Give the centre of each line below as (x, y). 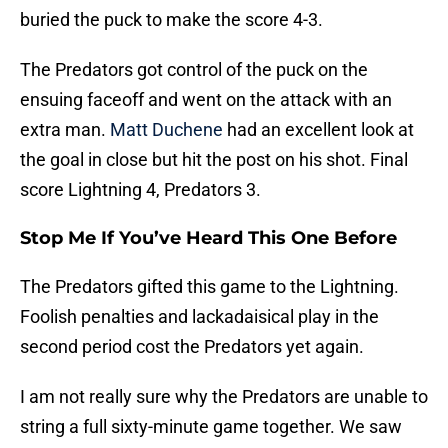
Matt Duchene (166, 130)
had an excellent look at (318, 130)
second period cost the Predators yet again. (192, 347)
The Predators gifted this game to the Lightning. (209, 287)
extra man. (65, 130)
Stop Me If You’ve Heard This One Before (208, 238)
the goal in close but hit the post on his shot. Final (214, 160)
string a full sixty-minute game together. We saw (211, 427)
